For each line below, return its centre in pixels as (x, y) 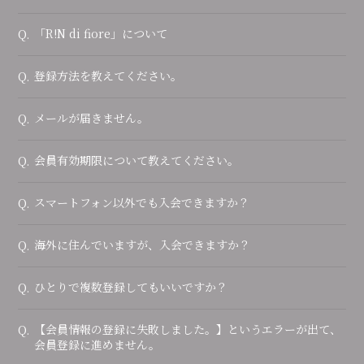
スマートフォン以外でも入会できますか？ (142, 202)
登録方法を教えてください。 (108, 76)
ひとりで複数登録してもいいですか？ (131, 287)
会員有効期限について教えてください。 (137, 160)
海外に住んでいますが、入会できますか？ (143, 245)
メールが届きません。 (92, 118)
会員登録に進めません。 (97, 344)
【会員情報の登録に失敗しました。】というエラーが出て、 (188, 329)
